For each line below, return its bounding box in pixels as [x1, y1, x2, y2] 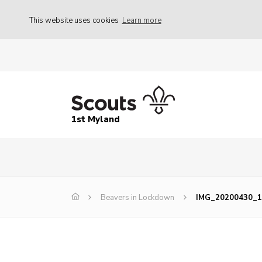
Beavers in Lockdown [101, 192, 174, 204]
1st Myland [71, 113, 120, 126]
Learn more [122, 15, 161, 26]
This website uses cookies [29, 15, 120, 26]
